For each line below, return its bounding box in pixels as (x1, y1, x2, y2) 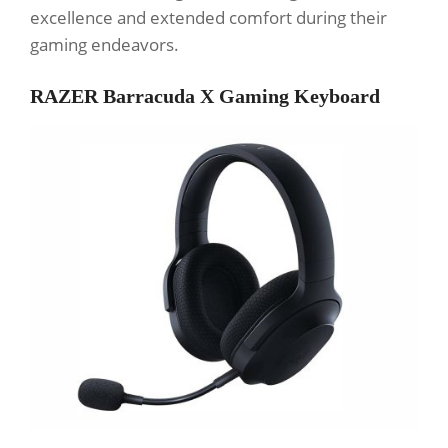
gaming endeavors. (30, 33, 179, 57)
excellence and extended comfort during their (30, 6, 387, 30)
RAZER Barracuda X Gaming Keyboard (30, 85, 380, 108)
